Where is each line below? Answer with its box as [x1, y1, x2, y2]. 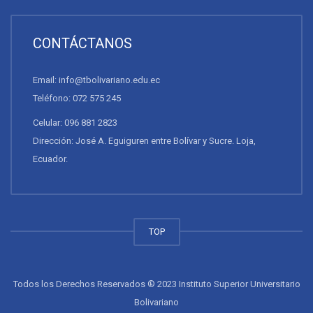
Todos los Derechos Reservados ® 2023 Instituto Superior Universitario [13, 279, 300, 290]
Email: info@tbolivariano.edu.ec [33, 75, 160, 86]
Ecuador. [33, 154, 68, 165]
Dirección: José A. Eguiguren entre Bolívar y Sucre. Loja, [33, 136, 256, 147]
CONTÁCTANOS [33, 35, 132, 52]
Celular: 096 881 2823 [33, 117, 117, 129]
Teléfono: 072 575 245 [33, 93, 121, 104]
